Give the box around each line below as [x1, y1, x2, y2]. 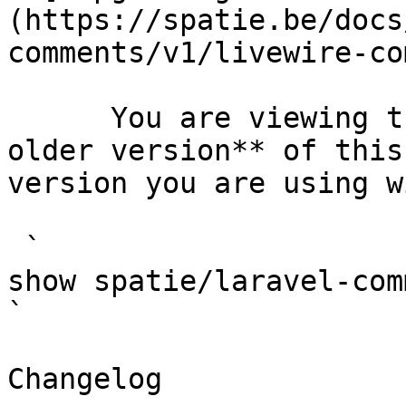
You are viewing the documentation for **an [7, 101, 111, 134]
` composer [7, 232, 24, 265]
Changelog [7, 362, 162, 395]
